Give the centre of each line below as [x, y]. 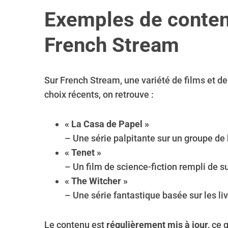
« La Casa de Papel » [107, 124]
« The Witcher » [96, 181]
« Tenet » [83, 152]
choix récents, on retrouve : [99, 94]
